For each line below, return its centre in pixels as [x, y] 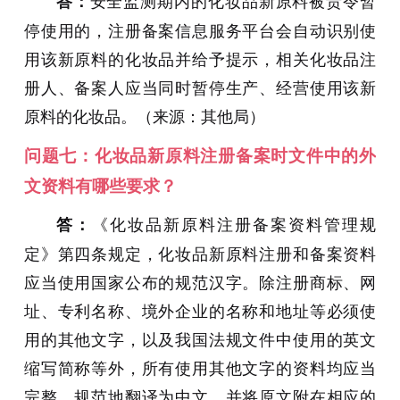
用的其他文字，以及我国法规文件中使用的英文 [200, 339]
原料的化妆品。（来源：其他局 [136, 116]
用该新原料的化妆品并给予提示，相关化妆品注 [200, 58]
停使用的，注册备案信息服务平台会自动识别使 [200, 30]
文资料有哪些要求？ [100, 186]
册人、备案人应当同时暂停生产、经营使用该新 [200, 87]
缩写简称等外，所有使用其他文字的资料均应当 [200, 367]
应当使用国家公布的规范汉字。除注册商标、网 [200, 282]
